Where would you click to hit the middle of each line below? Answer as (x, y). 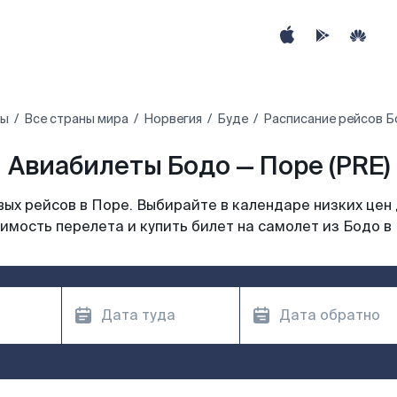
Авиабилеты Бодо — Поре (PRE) (198, 166)
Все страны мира (76, 119)
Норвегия (173, 119)
